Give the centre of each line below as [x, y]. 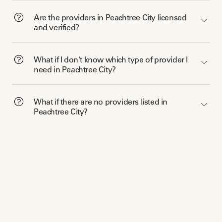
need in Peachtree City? [75, 69]
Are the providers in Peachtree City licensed [110, 17]
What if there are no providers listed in [101, 101]
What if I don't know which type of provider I [111, 59]
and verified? [56, 27]
